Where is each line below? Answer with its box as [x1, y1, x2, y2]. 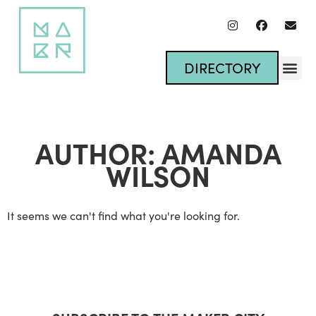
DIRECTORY [183, 58, 260, 77]
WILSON [106, 155, 210, 194]
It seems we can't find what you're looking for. [7, 208, 240, 223]
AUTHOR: [35, 133, 162, 171]
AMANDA [161, 133, 281, 171]
